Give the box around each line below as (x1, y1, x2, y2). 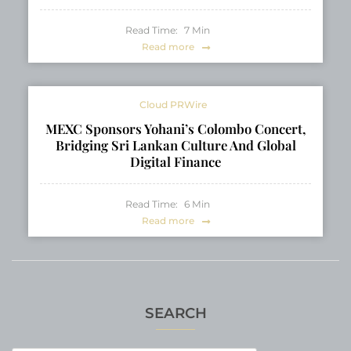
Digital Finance (130, 152, 221, 170)
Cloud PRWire (139, 98, 208, 110)
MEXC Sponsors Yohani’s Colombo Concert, (45, 119, 306, 137)
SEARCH (144, 303, 207, 322)
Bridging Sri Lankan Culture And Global (55, 136, 296, 154)
